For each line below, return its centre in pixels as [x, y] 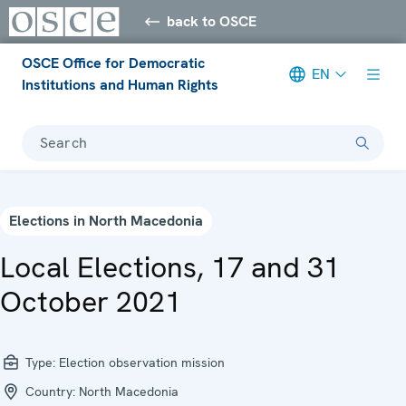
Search [63, 142]
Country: [50, 391]
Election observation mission [142, 362]
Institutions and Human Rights [120, 84]
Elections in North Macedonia [106, 220]
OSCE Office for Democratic [113, 63]
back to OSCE [212, 21]
